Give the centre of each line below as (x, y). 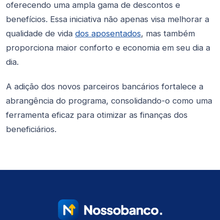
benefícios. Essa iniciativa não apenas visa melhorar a (108, 19)
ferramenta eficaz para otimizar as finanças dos (97, 115)
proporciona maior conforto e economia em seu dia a (108, 47)
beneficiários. (31, 129)
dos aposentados (108, 33)
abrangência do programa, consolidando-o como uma (109, 100)
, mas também (168, 33)
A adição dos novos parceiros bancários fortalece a (105, 86)
